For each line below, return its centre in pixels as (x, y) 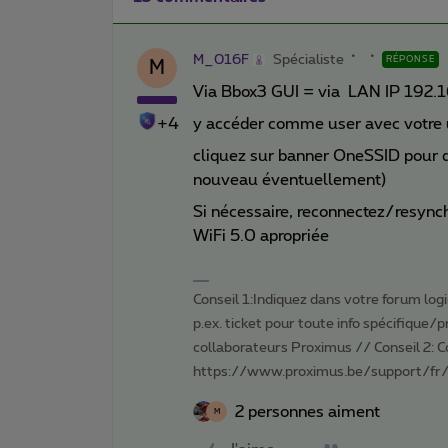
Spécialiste (308, 59)
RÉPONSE (410, 59)
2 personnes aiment (307, 411)
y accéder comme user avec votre (319, 123)
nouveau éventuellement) (290, 179)
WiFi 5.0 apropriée (261, 235)
